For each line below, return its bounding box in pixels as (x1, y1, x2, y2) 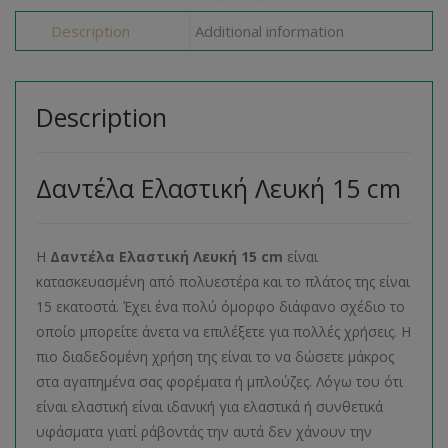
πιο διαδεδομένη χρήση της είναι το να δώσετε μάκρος (36, 346, 394, 366)
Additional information (194, 20, 344, 41)
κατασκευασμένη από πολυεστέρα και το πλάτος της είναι (36, 271, 410, 291)
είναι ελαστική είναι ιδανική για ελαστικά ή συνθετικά (36, 396, 383, 416)
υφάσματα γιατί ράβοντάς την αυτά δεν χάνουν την (36, 421, 372, 441)
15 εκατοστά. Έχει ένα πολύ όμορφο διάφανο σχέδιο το (36, 296, 405, 316)
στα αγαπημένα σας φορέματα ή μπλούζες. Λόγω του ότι (36, 371, 403, 391)
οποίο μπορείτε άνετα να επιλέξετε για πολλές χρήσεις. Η (36, 321, 411, 341)
